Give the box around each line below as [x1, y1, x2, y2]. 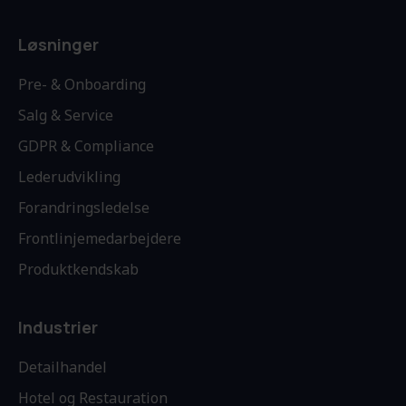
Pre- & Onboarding [18, 74, 146, 95]
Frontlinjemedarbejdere [18, 228, 181, 249]
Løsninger [18, 34, 99, 56]
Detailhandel [18, 357, 107, 378]
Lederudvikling [18, 167, 121, 188]
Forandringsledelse [18, 198, 150, 218]
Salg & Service [18, 105, 113, 126]
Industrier [18, 316, 98, 339]
